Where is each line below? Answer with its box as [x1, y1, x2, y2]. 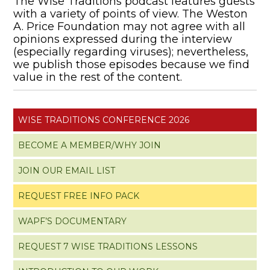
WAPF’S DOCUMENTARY [18, 215, 127, 227]
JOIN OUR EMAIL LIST [18, 165, 116, 176]
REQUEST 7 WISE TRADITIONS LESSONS [18, 240, 198, 252]
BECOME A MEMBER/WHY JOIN [18, 139, 162, 151]
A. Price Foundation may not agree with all [13, 19, 246, 33]
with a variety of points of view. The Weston [13, 7, 248, 20]
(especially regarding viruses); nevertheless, [13, 45, 249, 58]
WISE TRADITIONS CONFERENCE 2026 [18, 114, 190, 125]
